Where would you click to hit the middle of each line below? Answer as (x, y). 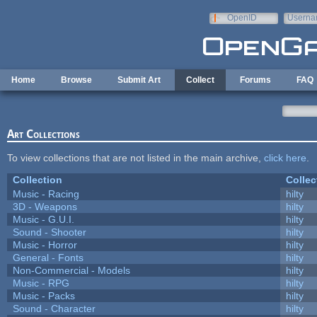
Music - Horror (45, 244)
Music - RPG (41, 283)
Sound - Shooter (49, 232)
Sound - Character (54, 308)
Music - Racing (46, 194)
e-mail (299, 28)
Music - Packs (44, 295)
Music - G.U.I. (43, 219)
